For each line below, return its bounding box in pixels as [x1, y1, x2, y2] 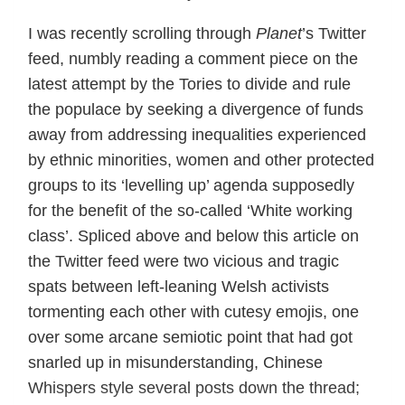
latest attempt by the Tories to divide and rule [28, 74, 351, 93]
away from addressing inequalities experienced [28, 125, 366, 144]
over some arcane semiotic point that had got [28, 327, 353, 346]
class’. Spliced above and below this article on [28, 226, 359, 245]
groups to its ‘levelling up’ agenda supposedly [28, 175, 354, 194]
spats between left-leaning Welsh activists [28, 277, 329, 296]
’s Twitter [302, 24, 366, 42]
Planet [256, 24, 302, 42]
